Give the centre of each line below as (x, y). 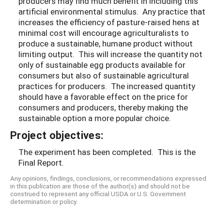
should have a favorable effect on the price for (103, 96)
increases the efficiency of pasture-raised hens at (109, 22)
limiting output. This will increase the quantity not (110, 54)
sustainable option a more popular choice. (95, 118)
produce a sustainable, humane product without (106, 43)
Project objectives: (57, 135)
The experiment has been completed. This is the (107, 152)
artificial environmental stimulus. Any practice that (112, 11)
